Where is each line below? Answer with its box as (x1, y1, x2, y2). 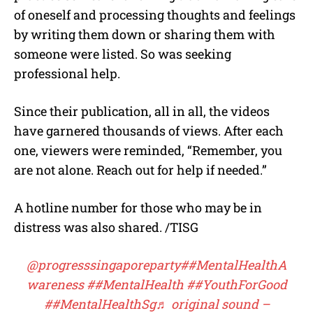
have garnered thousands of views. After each (14, 122, 284, 140)
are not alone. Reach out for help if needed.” (14, 161, 267, 179)
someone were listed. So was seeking (14, 45, 231, 63)
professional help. (14, 65, 120, 82)
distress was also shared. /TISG (14, 219, 198, 236)
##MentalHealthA (180, 256, 286, 274)
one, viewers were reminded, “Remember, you (14, 142, 282, 159)
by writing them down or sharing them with (14, 26, 275, 43)
